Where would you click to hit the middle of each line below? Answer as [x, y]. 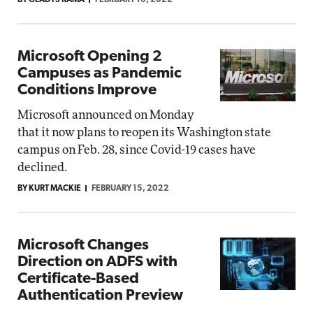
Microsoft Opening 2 [90, 57]
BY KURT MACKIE [49, 189]
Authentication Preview [100, 296]
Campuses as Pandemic [100, 74]
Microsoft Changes [83, 246]
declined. [42, 167]
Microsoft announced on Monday [105, 115]
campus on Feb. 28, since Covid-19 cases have [137, 150]
